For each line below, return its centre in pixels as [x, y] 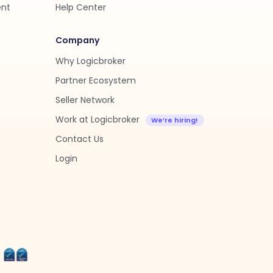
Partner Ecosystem [96, 80]
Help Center [81, 7]
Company [77, 40]
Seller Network [85, 100]
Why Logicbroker [90, 61]
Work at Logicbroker [97, 119]
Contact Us [80, 139]
